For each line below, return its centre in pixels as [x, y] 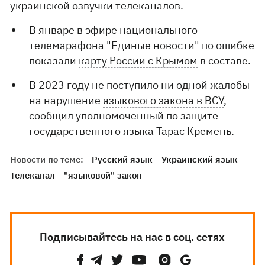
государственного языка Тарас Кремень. [133, 131]
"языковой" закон [103, 175]
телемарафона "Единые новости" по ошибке [142, 45]
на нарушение [66, 100]
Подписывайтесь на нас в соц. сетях [132, 237]
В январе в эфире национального [114, 30]
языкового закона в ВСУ [164, 100]
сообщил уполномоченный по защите [124, 116]
